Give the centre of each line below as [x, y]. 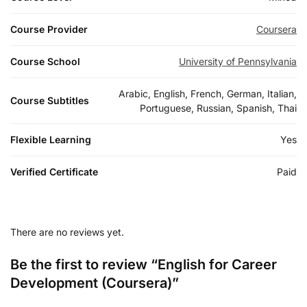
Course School [45, 61]
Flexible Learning [51, 139]
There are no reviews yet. [67, 232]
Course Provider [49, 29]
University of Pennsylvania [238, 61]
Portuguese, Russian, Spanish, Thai [218, 108]
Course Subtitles [50, 100]
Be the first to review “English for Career [144, 264]
